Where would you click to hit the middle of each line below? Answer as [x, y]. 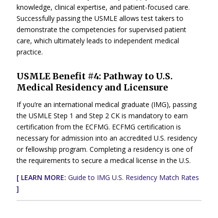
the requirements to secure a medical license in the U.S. [103, 160]
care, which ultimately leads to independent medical [98, 40]
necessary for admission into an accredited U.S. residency [107, 138]
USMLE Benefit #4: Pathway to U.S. [94, 76]
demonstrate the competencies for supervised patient [101, 29]
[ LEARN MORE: [41, 177]
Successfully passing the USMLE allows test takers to [100, 18]
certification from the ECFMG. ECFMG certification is [99, 127]
